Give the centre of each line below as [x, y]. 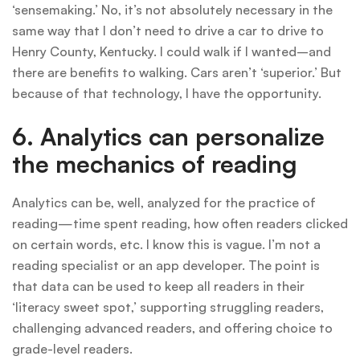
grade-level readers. [72, 349]
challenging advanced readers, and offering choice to [172, 328]
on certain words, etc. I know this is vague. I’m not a [166, 245]
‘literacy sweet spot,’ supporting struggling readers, [168, 307]
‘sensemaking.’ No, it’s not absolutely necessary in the [172, 10]
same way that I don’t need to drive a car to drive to [168, 31]
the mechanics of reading [155, 164]
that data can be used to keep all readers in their [158, 286]
